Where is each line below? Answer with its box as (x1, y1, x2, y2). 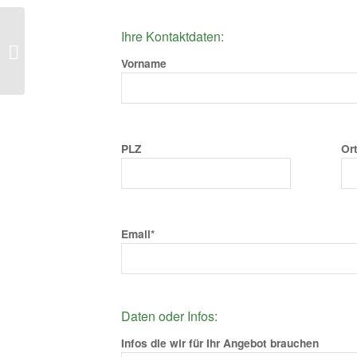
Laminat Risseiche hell (28, 43, 132, 58)
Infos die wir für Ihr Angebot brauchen (121, 334, 319, 351)
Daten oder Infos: (121, 307, 218, 325)
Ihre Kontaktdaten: (121, 27, 224, 46)
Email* (121, 226, 155, 241)
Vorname (121, 55, 167, 71)
